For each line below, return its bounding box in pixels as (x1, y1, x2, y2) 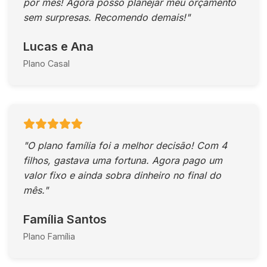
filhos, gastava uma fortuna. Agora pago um (23, 154, 222, 166)
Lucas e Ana (23, 39, 94, 54)
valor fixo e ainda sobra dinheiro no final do (23, 169, 221, 181)
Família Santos (23, 212, 107, 226)
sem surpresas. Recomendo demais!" (23, 11, 190, 23)
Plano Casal (23, 58, 70, 69)
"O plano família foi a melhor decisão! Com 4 (23, 139, 227, 151)
